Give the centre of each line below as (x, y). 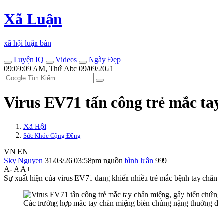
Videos (65, 59)
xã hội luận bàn (27, 43)
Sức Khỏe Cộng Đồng (52, 135)
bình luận (140, 160)
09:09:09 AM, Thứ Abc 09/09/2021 (59, 68)
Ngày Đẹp (104, 59)
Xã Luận (33, 19)
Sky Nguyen (23, 160)
